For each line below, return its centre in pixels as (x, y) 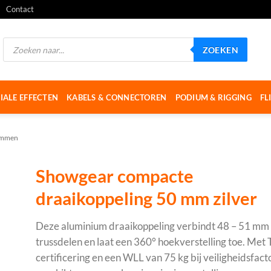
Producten (20, 41)
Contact (20, 9)
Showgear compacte (115, 176)
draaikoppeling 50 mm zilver (146, 198)
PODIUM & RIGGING (213, 97)
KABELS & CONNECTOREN (117, 97)
